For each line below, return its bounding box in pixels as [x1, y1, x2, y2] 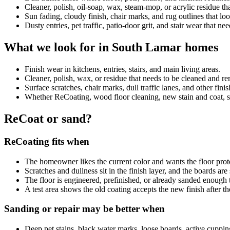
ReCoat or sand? [4, 111, 92, 125]
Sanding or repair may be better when [4, 203, 165, 215]
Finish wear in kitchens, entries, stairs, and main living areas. [25, 65, 220, 74]
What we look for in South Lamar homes [4, 41, 218, 54]
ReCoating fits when [4, 136, 89, 147]
